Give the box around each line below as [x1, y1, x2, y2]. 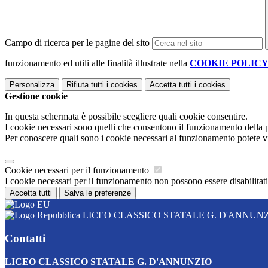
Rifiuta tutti [66, 80, 104, 90]
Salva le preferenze [64, 188, 131, 198]
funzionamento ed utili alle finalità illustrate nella [5, 58, 190, 69]
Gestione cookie [5, 91, 68, 102]
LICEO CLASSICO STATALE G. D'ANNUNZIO [5, 256, 212, 267]
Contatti [5, 232, 45, 245]
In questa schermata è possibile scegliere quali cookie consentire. [5, 111, 248, 122]
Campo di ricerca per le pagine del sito [5, 38, 150, 48]
